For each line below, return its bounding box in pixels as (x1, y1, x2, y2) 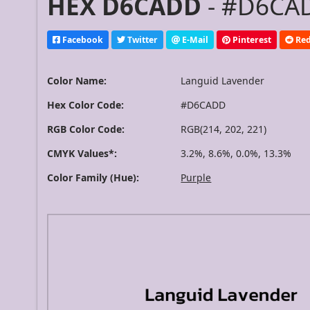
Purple (181, 171, 212, 185)
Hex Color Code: (47, 98, 125, 112)
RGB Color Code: (47, 122, 125, 136)
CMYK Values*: (47, 147, 118, 161)
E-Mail (180, 33, 209, 46)
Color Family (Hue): (47, 171, 140, 185)
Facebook (60, 33, 104, 46)
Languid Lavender (181, 74, 265, 88)
